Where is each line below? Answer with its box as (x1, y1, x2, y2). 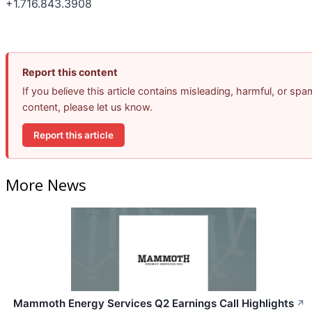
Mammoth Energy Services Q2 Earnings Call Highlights (13, 296, 294, 310)
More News (6, 173, 86, 195)
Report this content (22, 66, 118, 79)
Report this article (33, 129, 114, 141)
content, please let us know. (22, 101, 153, 114)
